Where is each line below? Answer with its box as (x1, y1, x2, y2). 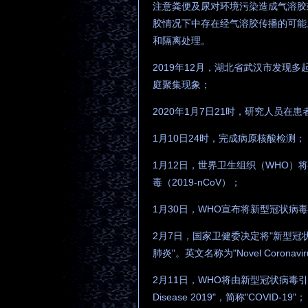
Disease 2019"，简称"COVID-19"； (153, 291, 306, 302)
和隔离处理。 (153, 34, 210, 46)
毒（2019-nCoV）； (153, 176, 241, 188)
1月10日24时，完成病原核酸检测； (153, 132, 305, 144)
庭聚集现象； (153, 78, 210, 90)
